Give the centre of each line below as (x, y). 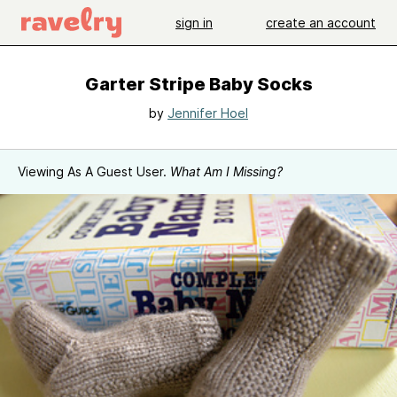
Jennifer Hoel (208, 113)
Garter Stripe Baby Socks (198, 84)
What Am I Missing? (226, 171)
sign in (194, 22)
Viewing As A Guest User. (94, 171)
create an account (321, 22)
